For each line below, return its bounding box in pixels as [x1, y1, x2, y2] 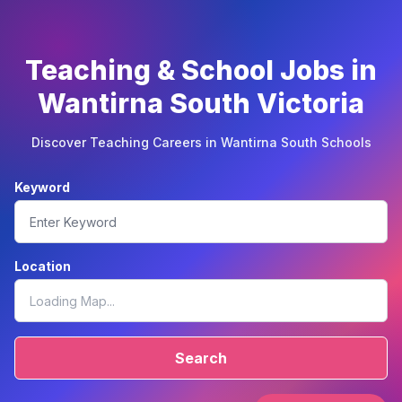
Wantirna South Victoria [38, 87, 364, 120]
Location [14, 258, 71, 275]
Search [175, 349, 227, 368]
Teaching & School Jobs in [25, 54, 377, 87]
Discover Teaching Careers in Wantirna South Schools [31, 135, 371, 151]
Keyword [14, 179, 70, 196]
